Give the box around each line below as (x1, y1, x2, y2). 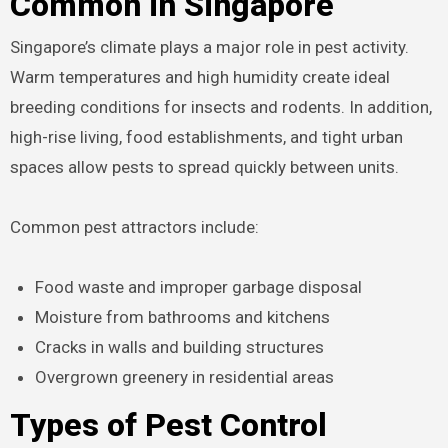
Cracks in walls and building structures (35, 337, 325, 358)
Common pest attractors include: (9, 217, 259, 238)
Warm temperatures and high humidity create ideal (9, 67, 390, 88)
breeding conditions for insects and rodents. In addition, (9, 97, 432, 118)
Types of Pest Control (9, 405, 327, 444)
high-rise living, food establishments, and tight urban (9, 127, 403, 148)
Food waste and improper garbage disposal (35, 277, 363, 298)
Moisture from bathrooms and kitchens (35, 307, 331, 328)
